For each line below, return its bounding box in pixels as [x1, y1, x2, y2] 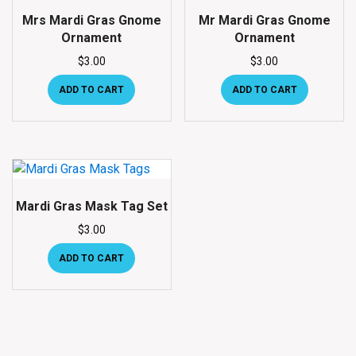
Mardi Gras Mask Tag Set [15, 199, 168, 215]
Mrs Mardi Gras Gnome [21, 12, 161, 28]
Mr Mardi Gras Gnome [198, 12, 331, 28]
